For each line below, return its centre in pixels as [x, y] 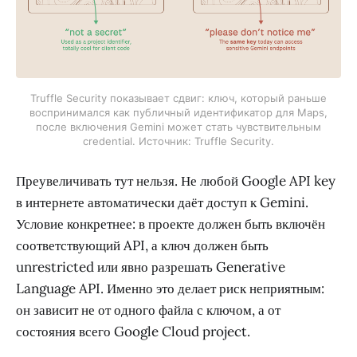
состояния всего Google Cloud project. [133, 331]
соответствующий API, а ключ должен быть [142, 245]
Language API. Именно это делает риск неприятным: [170, 288]
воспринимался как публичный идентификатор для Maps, [178, 113]
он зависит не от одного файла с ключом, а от [148, 310]
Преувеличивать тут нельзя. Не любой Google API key [176, 180]
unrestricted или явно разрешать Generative [151, 267]
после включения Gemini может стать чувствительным [178, 127]
